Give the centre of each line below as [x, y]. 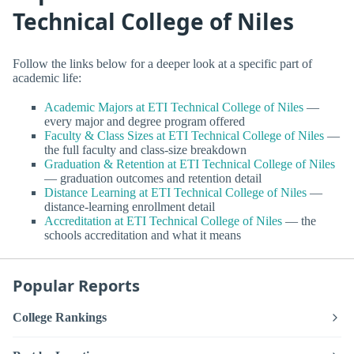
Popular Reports [76, 285]
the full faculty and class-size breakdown [145, 149]
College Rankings [60, 318]
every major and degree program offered [145, 121]
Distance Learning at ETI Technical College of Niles [175, 192]
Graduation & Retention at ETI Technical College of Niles [190, 164]
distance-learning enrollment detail [130, 206]
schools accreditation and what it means [143, 235]
